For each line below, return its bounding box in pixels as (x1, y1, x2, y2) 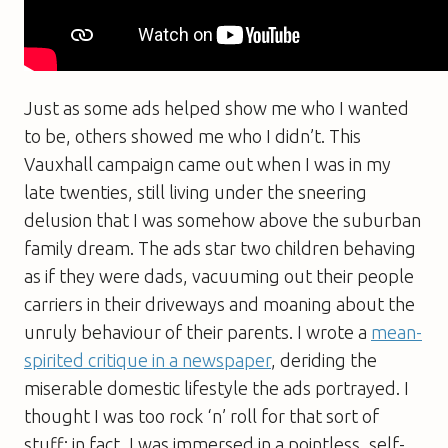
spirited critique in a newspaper (24, 349, 271, 370)
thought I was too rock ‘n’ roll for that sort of (24, 405, 379, 426)
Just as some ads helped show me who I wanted (24, 97, 409, 118)
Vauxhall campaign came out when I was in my (24, 153, 391, 174)
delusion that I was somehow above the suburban (24, 209, 421, 230)
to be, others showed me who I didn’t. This (24, 125, 361, 146)
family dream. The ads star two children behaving (24, 237, 416, 258)
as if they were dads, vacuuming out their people (24, 265, 414, 286)
